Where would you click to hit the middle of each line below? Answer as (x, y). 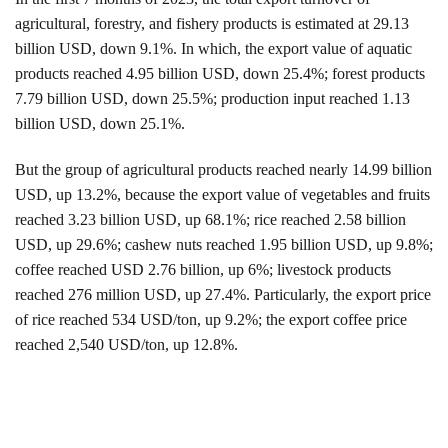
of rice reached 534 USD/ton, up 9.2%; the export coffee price (211, 320)
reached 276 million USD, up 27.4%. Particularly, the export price (223, 295)
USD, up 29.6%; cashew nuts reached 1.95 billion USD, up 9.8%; (224, 245)
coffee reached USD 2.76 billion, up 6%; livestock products (203, 270)
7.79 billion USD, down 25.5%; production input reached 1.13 (212, 99)
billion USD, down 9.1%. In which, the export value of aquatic (213, 49)
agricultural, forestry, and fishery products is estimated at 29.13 (212, 24)
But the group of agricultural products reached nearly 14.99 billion (223, 170)
